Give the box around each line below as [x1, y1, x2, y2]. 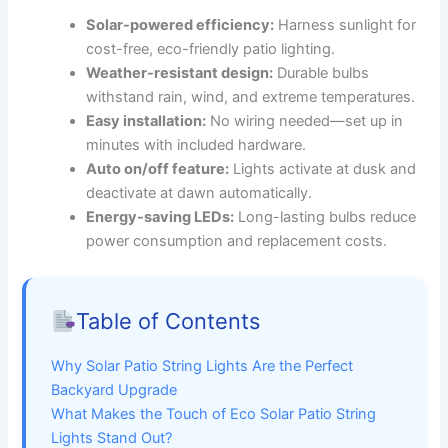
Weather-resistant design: [86, 64, 274, 83]
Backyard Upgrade [51, 381, 178, 400]
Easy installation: [86, 112, 207, 131]
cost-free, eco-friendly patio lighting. [86, 40, 336, 59]
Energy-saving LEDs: [86, 208, 235, 227]
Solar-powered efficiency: [86, 16, 275, 35]
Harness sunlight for [274, 16, 417, 35]
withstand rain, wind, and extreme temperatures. [86, 88, 416, 107]
